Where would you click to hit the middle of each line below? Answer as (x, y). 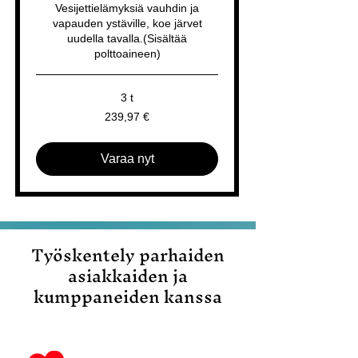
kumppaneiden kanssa (128, 297)
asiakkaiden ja (128, 276)
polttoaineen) (127, 54)
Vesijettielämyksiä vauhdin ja (127, 8)
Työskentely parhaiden (128, 255)
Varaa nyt (127, 159)
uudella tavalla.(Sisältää (127, 38)
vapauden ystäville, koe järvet (127, 23)
